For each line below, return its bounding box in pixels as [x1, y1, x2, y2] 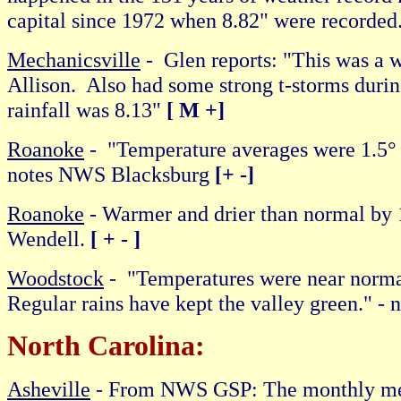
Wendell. [7, 226, 90, 251]
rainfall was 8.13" [7, 98, 166, 122]
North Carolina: [7, 330, 205, 362]
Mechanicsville [7, 47, 141, 72]
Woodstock [7, 266, 104, 290]
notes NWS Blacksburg [7, 162, 215, 186]
